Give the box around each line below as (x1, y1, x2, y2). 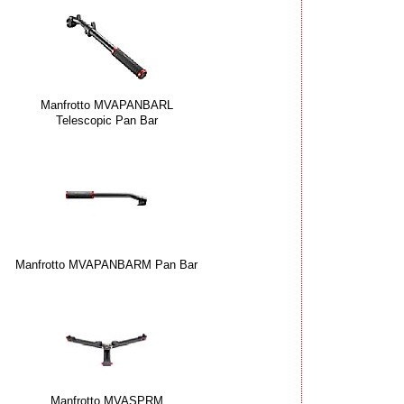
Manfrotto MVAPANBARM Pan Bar (15, 257, 197, 271)
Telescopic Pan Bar (55, 114, 158, 128)
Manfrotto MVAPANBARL (40, 98, 173, 113)
